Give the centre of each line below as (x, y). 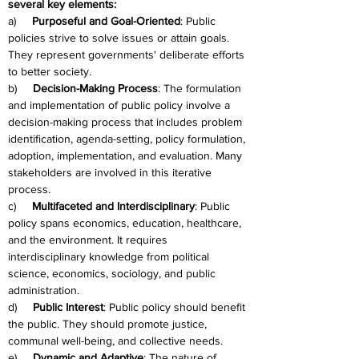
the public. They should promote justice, (109, 324)
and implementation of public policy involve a (121, 105)
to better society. (50, 71)
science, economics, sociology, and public (113, 273)
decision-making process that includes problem (127, 122)
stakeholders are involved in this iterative (111, 172)
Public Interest (68, 307)
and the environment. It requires (89, 240)
